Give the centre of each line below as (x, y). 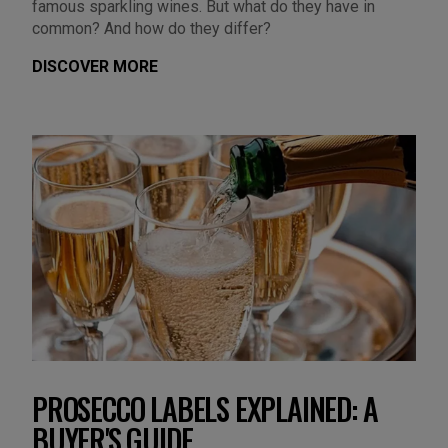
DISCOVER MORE (95, 67)
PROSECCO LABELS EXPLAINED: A (205, 409)
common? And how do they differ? (151, 29)
